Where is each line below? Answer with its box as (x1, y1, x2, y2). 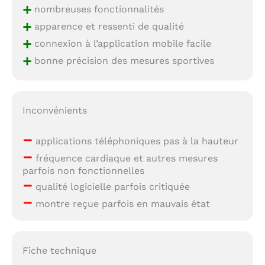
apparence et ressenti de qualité (31, 20, 184, 32)
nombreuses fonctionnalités (31, 3, 164, 15)
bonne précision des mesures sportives (31, 54, 214, 66)
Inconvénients (22, 104, 87, 116)
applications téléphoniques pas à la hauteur (32, 135, 238, 147)
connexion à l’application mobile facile (31, 37, 211, 49)
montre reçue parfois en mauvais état (32, 198, 210, 209)
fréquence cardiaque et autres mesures (32, 152, 218, 164)
